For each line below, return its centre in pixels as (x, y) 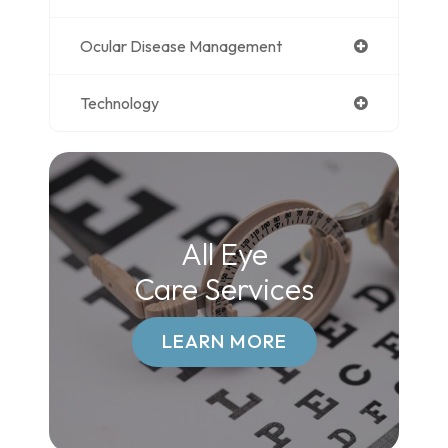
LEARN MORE (224, 341)
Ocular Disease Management (181, 45)
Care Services (224, 288)
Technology (119, 102)
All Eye (224, 253)
